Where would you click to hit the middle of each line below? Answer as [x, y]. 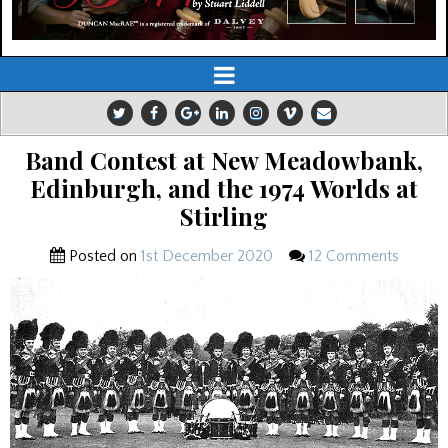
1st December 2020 [206, 256]
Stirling [224, 216]
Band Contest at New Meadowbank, [224, 160]
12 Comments [353, 256]
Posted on [102, 256]
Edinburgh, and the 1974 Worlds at [224, 188]
